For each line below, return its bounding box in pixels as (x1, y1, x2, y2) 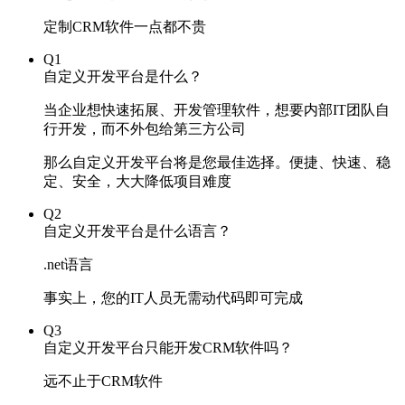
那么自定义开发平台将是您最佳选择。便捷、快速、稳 (43, 155, 391, 170)
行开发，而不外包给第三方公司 (43, 121, 246, 137)
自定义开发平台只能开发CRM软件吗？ (43, 340, 293, 355)
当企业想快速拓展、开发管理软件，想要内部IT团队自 (43, 102, 390, 118)
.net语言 (43, 257, 93, 272)
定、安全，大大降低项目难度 (43, 174, 231, 189)
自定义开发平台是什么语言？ (43, 223, 231, 239)
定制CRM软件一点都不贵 (43, 19, 206, 34)
